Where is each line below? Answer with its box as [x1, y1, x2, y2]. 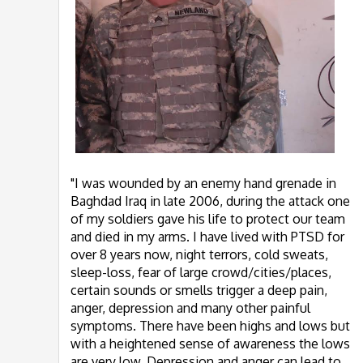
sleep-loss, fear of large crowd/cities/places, [70, 264, 331, 280]
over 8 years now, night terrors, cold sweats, [70, 246, 328, 263]
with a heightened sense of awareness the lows [70, 335, 350, 352]
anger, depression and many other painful [70, 300, 310, 316]
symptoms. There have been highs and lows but [70, 318, 350, 334]
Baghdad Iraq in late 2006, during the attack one [70, 193, 350, 209]
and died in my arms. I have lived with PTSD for [70, 228, 344, 245]
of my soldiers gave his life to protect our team [70, 211, 345, 227]
